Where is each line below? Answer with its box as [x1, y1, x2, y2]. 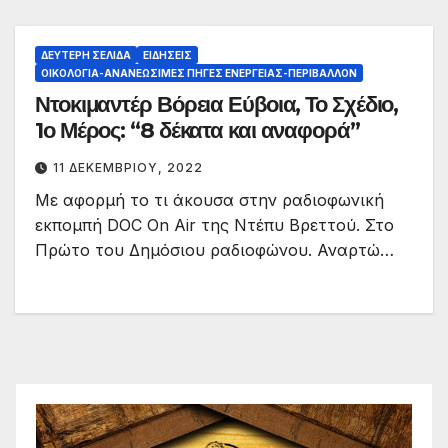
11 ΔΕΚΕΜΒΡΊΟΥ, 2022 [53, 160, 203, 176]
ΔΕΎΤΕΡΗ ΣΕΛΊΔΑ [41, 49, 131, 62]
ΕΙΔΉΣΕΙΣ [143, 49, 192, 62]
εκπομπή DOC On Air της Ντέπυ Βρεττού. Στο [35, 215, 394, 236]
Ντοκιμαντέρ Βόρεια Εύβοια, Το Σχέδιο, [35, 91, 399, 119]
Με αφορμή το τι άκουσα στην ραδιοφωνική [35, 190, 384, 211]
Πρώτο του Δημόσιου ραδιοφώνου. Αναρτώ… [35, 240, 394, 261]
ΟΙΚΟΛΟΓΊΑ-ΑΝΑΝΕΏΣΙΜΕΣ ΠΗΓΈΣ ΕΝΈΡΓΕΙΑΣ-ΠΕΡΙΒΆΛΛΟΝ [41, 67, 357, 80]
